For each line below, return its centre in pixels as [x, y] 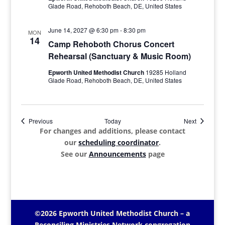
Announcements [117, 154]
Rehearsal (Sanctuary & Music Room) [119, 56]
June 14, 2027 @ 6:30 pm [83, 30]
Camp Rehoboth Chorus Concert [111, 44]
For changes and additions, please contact [113, 131]
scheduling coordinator [119, 142]
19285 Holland [166, 72]
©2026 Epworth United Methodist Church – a [113, 213]
